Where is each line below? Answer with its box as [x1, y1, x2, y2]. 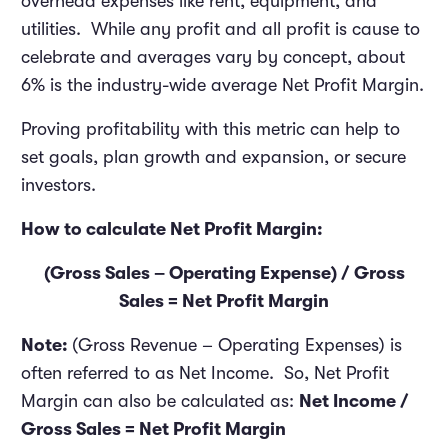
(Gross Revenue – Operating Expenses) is [72, 335, 402, 356]
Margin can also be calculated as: [21, 391, 299, 412]
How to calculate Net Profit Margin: [21, 219, 323, 240]
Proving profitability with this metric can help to [21, 119, 400, 140]
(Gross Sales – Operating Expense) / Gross [43, 263, 405, 284]
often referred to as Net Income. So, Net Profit [21, 363, 389, 384]
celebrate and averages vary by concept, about [21, 47, 405, 68]
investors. [21, 175, 96, 196]
